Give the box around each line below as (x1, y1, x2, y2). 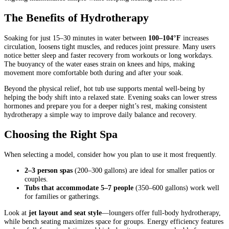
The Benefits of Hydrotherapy (4, 11, 149, 24)
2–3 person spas (25, 166, 73, 175)
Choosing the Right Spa (4, 128, 118, 141)
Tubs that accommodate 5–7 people (25, 184, 133, 192)
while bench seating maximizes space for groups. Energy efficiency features (4, 217, 223, 225)
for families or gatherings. (25, 192, 100, 201)
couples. (25, 175, 48, 184)
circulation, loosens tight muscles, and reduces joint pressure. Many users (4, 42, 215, 51)
